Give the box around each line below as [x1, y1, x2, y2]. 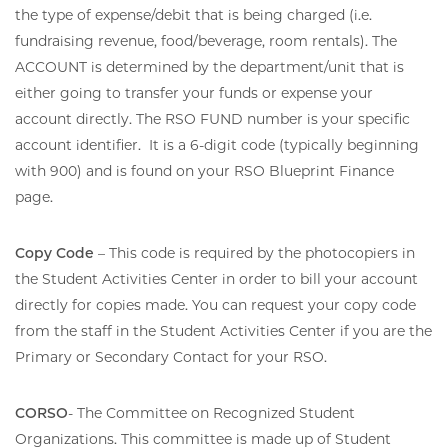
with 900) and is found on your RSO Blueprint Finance [15, 161, 394, 180]
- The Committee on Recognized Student [68, 403, 355, 422]
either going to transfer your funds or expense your [15, 83, 373, 102]
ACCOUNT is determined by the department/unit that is [15, 57, 404, 76]
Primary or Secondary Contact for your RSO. [15, 347, 327, 366]
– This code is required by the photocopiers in [94, 243, 415, 262]
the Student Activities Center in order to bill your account [15, 269, 418, 288]
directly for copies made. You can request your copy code [15, 295, 416, 314]
